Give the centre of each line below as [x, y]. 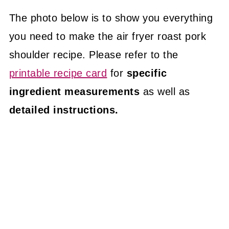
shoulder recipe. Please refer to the [94, 55]
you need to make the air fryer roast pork [108, 36]
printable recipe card [58, 73]
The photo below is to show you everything [111, 18]
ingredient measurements [74, 91]
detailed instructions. [64, 110]
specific [147, 73]
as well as [165, 91]
